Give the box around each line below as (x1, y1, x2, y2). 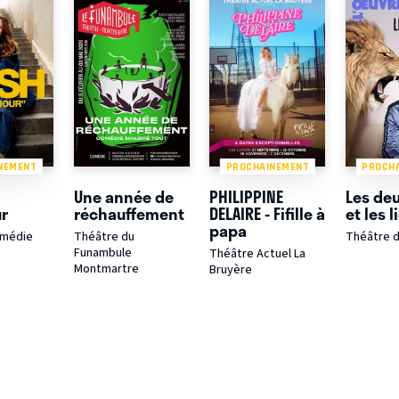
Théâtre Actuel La (209, 245, 306, 264)
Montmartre (73, 260, 139, 279)
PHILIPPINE (209, 184, 284, 210)
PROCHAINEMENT (225, 159, 310, 173)
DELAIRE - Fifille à (209, 201, 326, 227)
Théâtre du (73, 228, 134, 247)
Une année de (73, 184, 174, 210)
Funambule (73, 244, 132, 263)
